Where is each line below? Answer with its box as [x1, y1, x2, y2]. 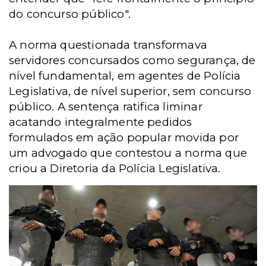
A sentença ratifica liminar [57, 100, 202, 113]
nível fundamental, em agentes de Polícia [9, 69, 241, 83]
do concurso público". [9, 7, 131, 21]
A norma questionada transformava [9, 38, 207, 52]
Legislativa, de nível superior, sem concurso [9, 84, 252, 98]
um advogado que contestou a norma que [9, 146, 247, 160]
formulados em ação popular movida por [9, 131, 239, 144]
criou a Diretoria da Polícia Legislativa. [9, 161, 221, 175]
